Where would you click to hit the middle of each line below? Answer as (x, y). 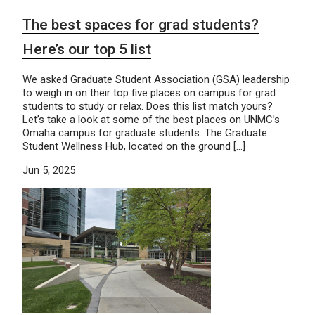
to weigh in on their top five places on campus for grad (149, 92)
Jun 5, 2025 (49, 170)
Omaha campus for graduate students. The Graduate (145, 133)
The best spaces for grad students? (141, 24)
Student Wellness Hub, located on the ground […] (134, 146)
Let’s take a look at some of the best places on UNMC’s (151, 119)
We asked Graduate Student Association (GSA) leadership (156, 79)
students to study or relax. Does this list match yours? (148, 106)
